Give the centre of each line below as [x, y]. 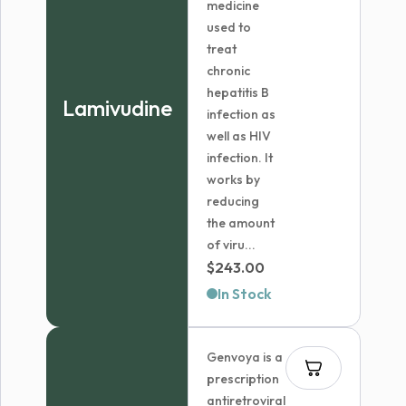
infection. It [240, 158]
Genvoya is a [245, 357]
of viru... [232, 245]
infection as [242, 114]
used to [229, 27]
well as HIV [239, 136]
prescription [243, 379]
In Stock [245, 294]
